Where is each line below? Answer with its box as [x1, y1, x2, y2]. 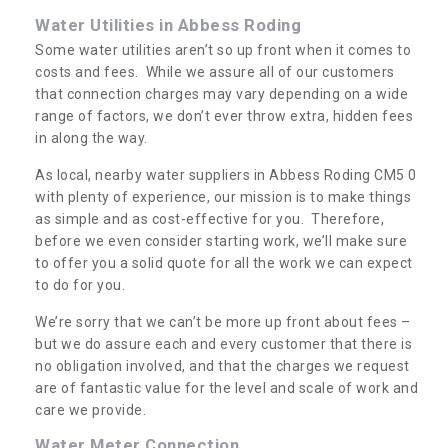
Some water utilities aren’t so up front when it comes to [35, 41, 411, 58]
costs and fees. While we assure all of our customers [35, 63, 395, 80]
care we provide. [35, 401, 146, 418]
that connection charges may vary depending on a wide [35, 85, 408, 102]
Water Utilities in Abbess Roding [35, 14, 301, 35]
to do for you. [35, 276, 129, 293]
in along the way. [35, 129, 148, 146]
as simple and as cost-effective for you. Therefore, [35, 210, 384, 227]
